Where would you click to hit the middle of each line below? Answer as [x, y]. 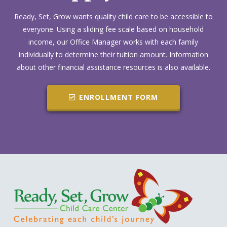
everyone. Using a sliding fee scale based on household [113, 29]
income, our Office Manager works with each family [113, 42]
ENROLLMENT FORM [118, 97]
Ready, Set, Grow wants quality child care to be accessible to [113, 16]
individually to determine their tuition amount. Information [113, 54]
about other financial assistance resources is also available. [113, 67]
